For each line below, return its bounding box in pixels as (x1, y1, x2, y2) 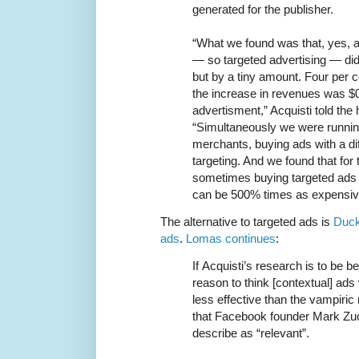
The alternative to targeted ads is (160, 214, 333, 228)
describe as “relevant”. (192, 325, 309, 340)
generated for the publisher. (192, 2, 333, 16)
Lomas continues (186, 231, 276, 245)
